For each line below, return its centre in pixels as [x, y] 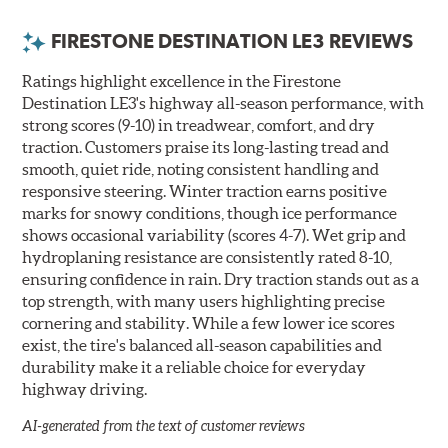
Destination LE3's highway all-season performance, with [223, 103]
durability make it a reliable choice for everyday [194, 367]
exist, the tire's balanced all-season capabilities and [202, 345]
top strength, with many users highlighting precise [204, 301]
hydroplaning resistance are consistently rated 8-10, [207, 257]
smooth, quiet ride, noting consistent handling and [201, 169]
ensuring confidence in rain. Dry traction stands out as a [221, 279]
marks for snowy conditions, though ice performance [210, 213]
